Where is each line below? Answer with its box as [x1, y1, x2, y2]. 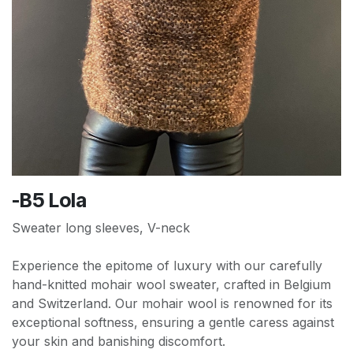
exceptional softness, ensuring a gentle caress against [12, 314, 334, 331]
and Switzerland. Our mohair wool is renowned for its [12, 295, 333, 312]
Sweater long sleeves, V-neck [12, 220, 190, 236]
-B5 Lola [12, 188, 87, 213]
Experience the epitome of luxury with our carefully [12, 258, 322, 274]
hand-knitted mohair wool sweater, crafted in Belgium [12, 277, 331, 293]
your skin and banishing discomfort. [12, 333, 225, 350]
